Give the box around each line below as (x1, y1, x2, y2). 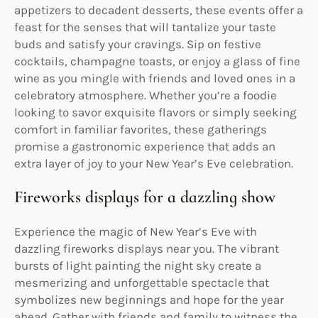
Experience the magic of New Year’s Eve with (14, 224, 257, 238)
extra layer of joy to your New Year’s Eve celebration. (14, 155, 293, 170)
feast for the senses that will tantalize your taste (14, 19, 276, 34)
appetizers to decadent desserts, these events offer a (14, 2, 303, 17)
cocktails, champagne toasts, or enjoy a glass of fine (14, 53, 300, 68)
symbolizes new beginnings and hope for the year (14, 292, 284, 307)
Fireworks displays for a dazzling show (14, 186, 275, 207)
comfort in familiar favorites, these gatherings (14, 121, 267, 136)
